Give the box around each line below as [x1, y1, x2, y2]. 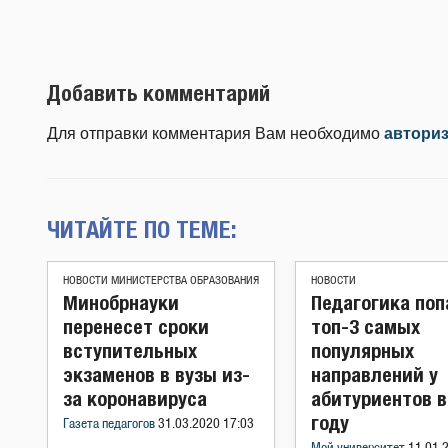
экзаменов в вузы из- [63, 363, 250, 386]
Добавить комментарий [47, 79, 270, 106]
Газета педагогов [63, 418, 158, 431]
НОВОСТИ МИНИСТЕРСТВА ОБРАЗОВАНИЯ [63, 275, 259, 286]
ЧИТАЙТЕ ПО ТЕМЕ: [47, 215, 237, 243]
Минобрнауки [63, 291, 179, 314]
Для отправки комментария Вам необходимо [47, 125, 384, 142]
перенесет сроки [63, 315, 209, 338]
